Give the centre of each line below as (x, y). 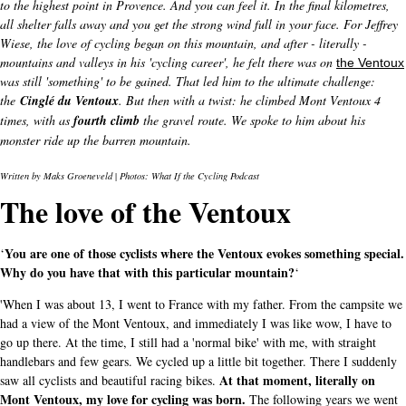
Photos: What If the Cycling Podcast (188, 176)
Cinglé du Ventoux (69, 101)
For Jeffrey (371, 24)
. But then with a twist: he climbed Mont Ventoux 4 (250, 101)
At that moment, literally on (297, 381)
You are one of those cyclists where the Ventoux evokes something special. (204, 254)
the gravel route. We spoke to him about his (252, 121)
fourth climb (106, 121)
